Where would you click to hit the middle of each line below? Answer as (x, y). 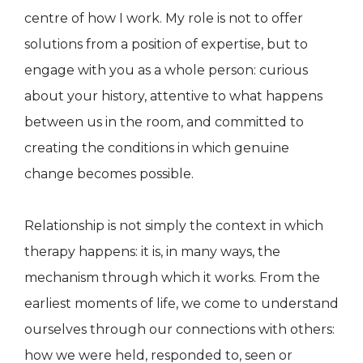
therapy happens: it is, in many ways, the (152, 252)
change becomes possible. (109, 174)
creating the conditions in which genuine (157, 148)
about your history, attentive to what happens (173, 96)
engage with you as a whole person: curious (166, 70)
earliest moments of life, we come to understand (181, 304)
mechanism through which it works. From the (172, 278)
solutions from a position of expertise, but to (166, 45)
